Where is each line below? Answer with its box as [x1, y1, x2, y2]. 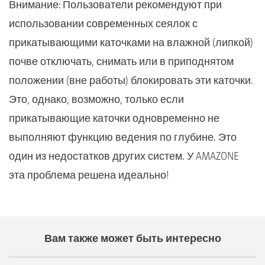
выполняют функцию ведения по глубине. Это [9, 130, 237, 143]
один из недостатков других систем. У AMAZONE [9, 149, 239, 162]
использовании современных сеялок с [9, 17, 198, 30]
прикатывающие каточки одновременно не [9, 111, 219, 124]
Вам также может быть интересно [44, 231, 221, 244]
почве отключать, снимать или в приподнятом [9, 54, 234, 67]
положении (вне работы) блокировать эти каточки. [9, 73, 253, 86]
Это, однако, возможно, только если [9, 92, 184, 105]
